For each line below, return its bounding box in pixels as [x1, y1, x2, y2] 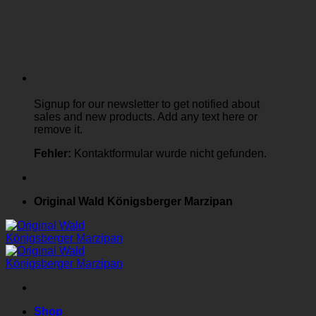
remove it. [34, 123, 83, 135]
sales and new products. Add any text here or [34, 110, 257, 123]
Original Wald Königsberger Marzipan [34, 195, 233, 207]
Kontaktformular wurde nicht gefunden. [71, 147, 267, 159]
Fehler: [34, 147, 71, 159]
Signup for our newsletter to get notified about [34, 97, 260, 110]
